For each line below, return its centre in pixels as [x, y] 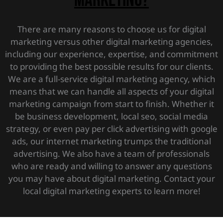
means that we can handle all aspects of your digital [111, 91]
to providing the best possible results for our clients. [111, 66]
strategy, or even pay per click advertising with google [111, 128]
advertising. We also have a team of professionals [111, 153]
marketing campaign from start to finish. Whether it [111, 104]
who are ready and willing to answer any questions [111, 166]
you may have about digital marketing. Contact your [111, 178]
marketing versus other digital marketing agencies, [111, 41]
